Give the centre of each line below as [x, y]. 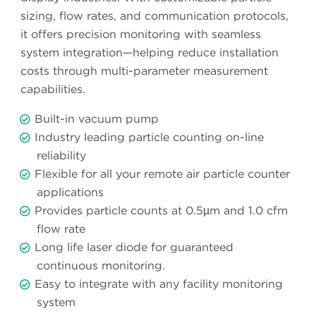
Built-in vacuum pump [97, 119]
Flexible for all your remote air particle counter [162, 174]
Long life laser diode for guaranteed [134, 248]
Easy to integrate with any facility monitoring [159, 284]
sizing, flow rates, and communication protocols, [154, 16]
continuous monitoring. [101, 266]
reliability [61, 156]
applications [70, 193]
